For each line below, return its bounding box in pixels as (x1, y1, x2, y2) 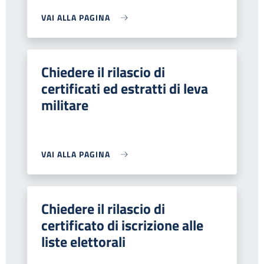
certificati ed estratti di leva (41, 78, 208, 99)
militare (41, 94, 88, 115)
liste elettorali (41, 231, 126, 252)
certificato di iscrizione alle (41, 214, 203, 236)
